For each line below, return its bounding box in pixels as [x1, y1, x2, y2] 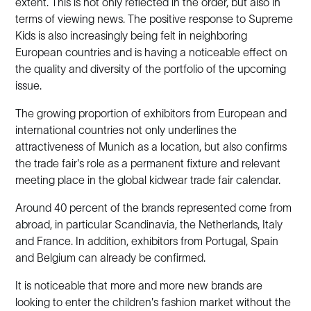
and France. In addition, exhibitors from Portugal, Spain [15, 235, 279, 247]
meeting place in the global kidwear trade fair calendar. [15, 174, 281, 186]
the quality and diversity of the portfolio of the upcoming [15, 62, 287, 75]
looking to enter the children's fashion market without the [15, 296, 292, 308]
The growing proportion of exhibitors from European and [15, 107, 287, 119]
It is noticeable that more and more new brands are [15, 279, 263, 292]
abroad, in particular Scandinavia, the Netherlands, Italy [15, 218, 283, 230]
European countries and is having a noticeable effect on [15, 46, 288, 58]
